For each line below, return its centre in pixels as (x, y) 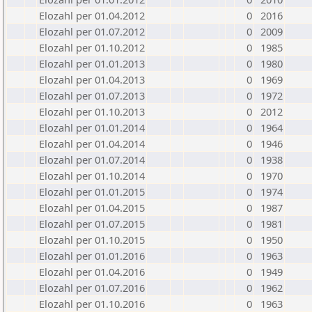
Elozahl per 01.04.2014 (92, 143)
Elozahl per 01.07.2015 (92, 224)
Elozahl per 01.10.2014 (92, 175)
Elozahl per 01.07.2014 (92, 159)
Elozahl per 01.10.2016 (92, 304)
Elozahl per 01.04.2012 (92, 15)
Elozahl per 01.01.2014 (92, 127)
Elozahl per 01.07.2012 (92, 31)
